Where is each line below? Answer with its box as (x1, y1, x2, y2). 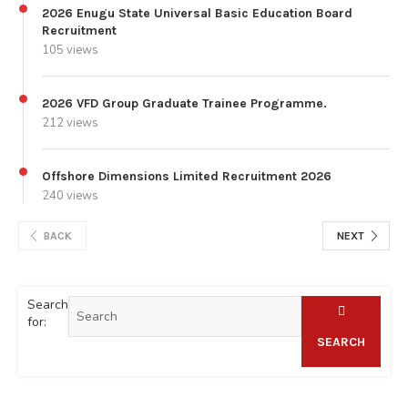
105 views (42, 41, 98, 58)
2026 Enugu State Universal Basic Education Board (42, 5, 352, 21)
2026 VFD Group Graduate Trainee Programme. (42, 95, 327, 111)
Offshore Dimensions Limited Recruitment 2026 (42, 168, 331, 184)
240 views (42, 187, 98, 204)
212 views (42, 114, 98, 131)
